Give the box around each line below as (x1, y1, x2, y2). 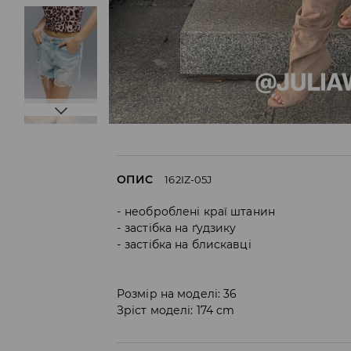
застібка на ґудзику (125, 220, 237, 235)
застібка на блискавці (125, 237, 251, 251)
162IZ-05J (165, 172, 213, 186)
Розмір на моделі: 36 (117, 286, 237, 301)
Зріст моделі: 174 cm (117, 302, 235, 317)
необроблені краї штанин (125, 204, 275, 219)
